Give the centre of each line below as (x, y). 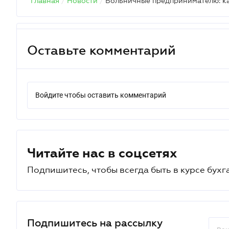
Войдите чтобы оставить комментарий (101, 95)
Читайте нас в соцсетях (102, 153)
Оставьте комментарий (101, 50)
